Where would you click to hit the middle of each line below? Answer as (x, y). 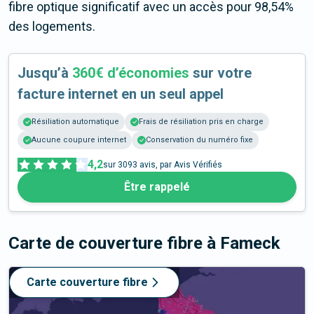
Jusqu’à (45, 73)
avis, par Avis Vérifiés (180, 165)
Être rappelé (157, 187)
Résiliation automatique (75, 122)
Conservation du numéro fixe (199, 140)
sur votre (220, 73)
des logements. (52, 27)
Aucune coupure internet (79, 140)
